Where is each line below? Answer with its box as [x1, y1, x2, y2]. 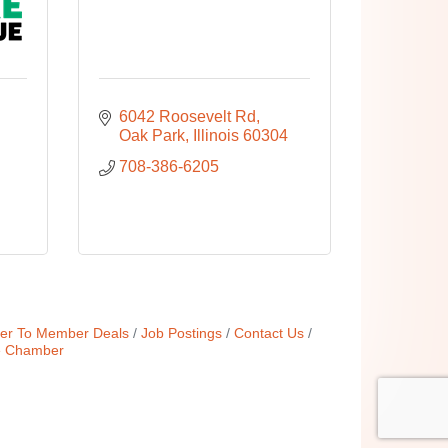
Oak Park [119, 127, 186, 144]
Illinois [193, 127, 240, 144]
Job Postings [140, 326, 222, 341]
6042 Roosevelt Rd [119, 108, 257, 125]
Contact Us [233, 326, 304, 341]
